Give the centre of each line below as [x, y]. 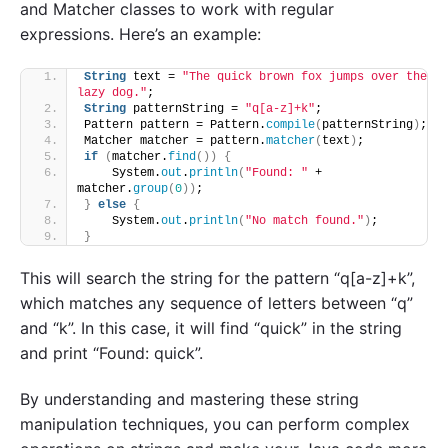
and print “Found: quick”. [111, 352]
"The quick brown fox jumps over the [304, 76]
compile [290, 124]
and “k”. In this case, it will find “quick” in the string [211, 327]
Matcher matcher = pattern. [175, 140]
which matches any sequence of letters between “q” [216, 302]
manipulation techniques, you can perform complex [215, 423]
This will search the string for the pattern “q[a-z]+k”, [217, 277]
